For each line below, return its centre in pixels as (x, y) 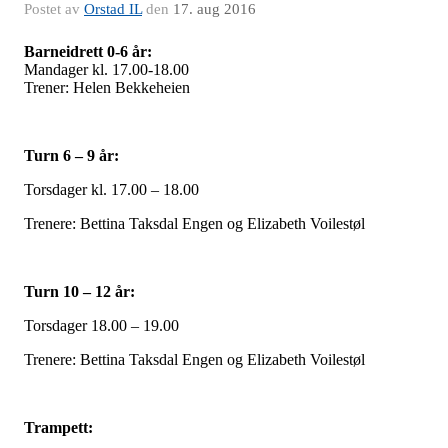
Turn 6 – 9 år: (71, 155)
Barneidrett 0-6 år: (88, 51)
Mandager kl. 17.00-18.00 (106, 69)
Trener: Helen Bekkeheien (109, 87)
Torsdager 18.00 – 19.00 (101, 325)
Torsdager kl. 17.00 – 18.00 (111, 189)
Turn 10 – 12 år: (79, 291)
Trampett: (58, 427)
